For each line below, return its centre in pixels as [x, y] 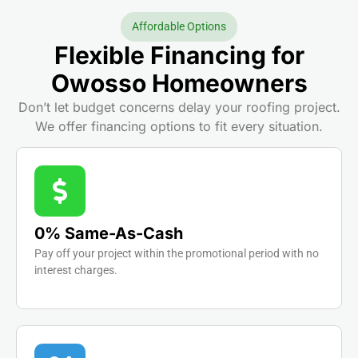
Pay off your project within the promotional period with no [177, 254]
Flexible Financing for [179, 56]
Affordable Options [179, 27]
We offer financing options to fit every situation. [179, 127]
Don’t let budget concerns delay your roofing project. [179, 107]
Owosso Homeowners [179, 84]
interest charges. [76, 270]
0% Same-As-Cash [109, 234]
